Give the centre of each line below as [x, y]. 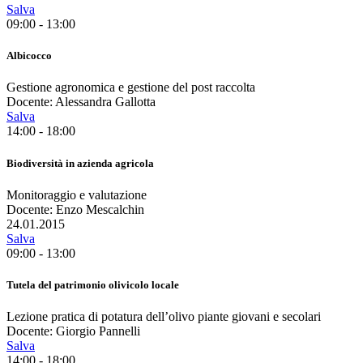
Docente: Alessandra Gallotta [81, 102]
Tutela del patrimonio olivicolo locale [93, 284]
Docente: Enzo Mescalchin [75, 209]
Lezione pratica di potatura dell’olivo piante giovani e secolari [164, 317]
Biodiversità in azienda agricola [80, 163]
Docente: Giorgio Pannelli [73, 331]
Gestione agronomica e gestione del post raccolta [131, 88]
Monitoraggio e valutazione [77, 194]
